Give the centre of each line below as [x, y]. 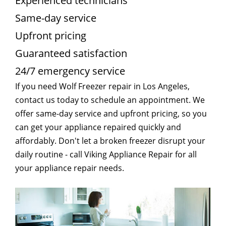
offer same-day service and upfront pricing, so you [111, 114]
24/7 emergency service [70, 71]
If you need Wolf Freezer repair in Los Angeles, [102, 86]
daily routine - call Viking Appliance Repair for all [106, 154]
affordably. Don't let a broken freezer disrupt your [110, 141]
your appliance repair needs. [70, 168]
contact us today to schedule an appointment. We [110, 100]
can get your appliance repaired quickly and [98, 127]
